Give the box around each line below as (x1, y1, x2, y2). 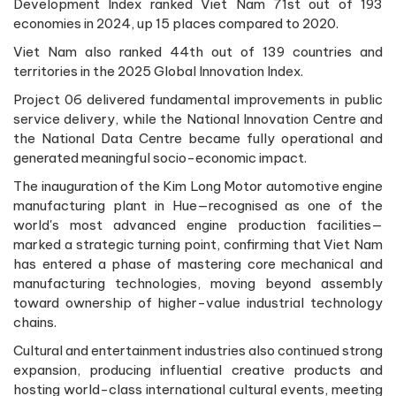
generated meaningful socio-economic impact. (13, 149, 307, 167)
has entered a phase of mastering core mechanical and (13, 255, 383, 273)
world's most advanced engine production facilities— (13, 217, 383, 234)
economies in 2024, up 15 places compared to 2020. (13, 15, 339, 33)
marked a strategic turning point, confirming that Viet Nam (13, 236, 383, 254)
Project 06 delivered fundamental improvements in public (13, 91, 383, 109)
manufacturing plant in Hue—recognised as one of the (13, 197, 383, 215)
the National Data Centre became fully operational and (13, 130, 383, 148)
